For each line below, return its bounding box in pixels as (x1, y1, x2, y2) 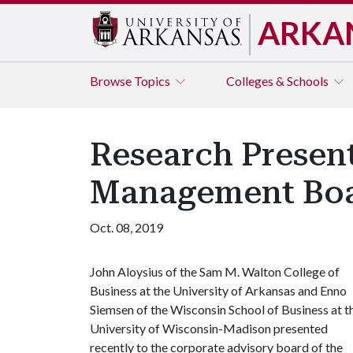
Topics (134, 73, 173, 88)
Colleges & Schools (226, 73, 331, 88)
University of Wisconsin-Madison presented (90, 321, 328, 336)
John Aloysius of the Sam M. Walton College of (90, 264, 340, 279)
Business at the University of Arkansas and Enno (90, 283, 347, 298)
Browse (90, 73, 134, 88)
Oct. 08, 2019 (90, 220, 163, 235)
